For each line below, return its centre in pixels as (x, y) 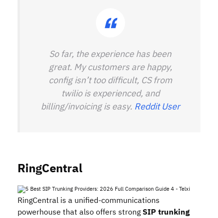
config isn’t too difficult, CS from (110, 80)
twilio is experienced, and (110, 93)
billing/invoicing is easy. (87, 106)
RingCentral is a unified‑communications (89, 200)
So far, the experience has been (110, 54)
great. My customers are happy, (110, 67)
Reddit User (157, 106)
